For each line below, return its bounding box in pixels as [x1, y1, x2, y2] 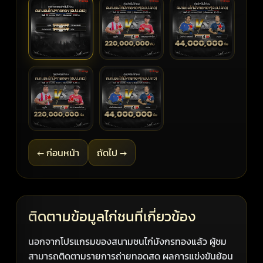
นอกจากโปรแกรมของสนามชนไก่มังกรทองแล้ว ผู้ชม [28, 234, 227, 248]
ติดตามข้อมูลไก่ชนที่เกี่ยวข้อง [28, 205, 197, 227]
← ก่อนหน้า [37, 145, 80, 160]
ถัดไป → [97, 145, 127, 160]
